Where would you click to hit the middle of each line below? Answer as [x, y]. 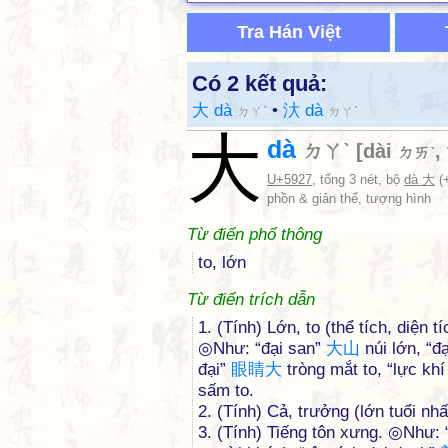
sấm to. [226, 390]
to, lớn [222, 262]
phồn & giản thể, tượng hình [349, 198]
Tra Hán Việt [288, 32]
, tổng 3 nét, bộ [358, 179]
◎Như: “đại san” [262, 348]
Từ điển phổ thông [254, 234]
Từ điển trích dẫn [251, 299]
